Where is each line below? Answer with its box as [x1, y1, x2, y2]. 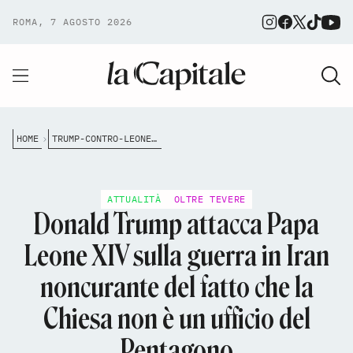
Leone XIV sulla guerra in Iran [24, 239, 329, 273]
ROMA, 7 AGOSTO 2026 [13, 16, 132, 28]
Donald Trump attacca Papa [34, 207, 319, 241]
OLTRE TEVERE [173, 193, 246, 205]
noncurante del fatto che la [39, 270, 314, 304]
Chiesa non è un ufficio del [43, 302, 310, 336]
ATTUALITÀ [107, 193, 162, 205]
